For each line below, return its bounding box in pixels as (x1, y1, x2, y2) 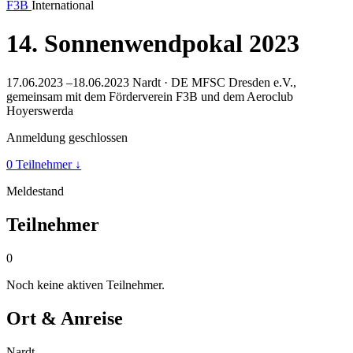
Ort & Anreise (6, 307, 123, 329)
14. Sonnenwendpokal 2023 (6, 29, 299, 58)
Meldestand (6, 184, 64, 198)
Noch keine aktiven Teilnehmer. (6, 277, 165, 292)
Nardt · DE (132, 75, 188, 89)
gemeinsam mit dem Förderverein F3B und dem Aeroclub (6, 89, 293, 103)
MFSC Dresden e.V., (191, 75, 296, 89)
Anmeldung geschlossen (6, 130, 128, 144)
